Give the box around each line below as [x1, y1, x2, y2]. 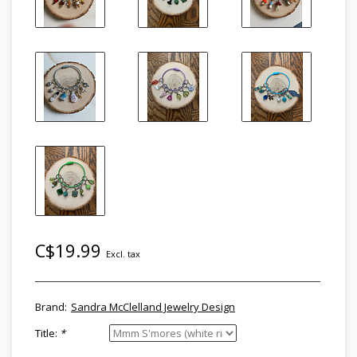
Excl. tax [106, 248, 140, 260]
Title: [35, 326, 60, 340]
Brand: [35, 300, 67, 314]
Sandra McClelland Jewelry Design [71, 300, 235, 314]
